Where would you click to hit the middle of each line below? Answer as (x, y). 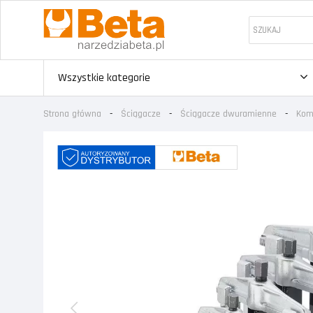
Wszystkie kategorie (104, 78)
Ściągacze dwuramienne (228, 114)
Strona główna (72, 114)
